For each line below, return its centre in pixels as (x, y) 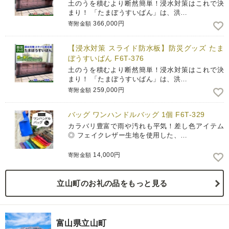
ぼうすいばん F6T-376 (106, 59)
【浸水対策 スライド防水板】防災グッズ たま (146, 48)
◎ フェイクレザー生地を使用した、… (128, 135)
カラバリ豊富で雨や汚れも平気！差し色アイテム (146, 126)
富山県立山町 (82, 223)
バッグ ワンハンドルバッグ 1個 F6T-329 (136, 115)
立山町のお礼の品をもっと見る (112, 184)
